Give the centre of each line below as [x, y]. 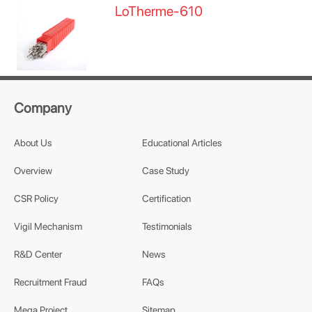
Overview [33, 171]
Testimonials [167, 226]
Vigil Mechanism [48, 226]
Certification [166, 198]
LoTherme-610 [159, 11]
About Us [33, 143]
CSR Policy [36, 198]
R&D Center [38, 254]
